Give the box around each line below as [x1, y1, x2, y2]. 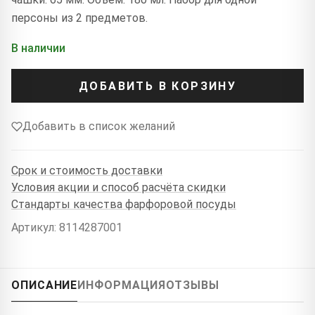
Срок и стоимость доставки [11, 163, 162, 177]
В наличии [11, 41, 65, 56]
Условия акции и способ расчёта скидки [11, 180, 226, 194]
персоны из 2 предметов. [11, 11, 148, 25]
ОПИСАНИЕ [11, 278, 78, 292]
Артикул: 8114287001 [11, 221, 122, 235]
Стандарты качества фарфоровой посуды [11, 197, 236, 211]
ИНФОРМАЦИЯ [77, 278, 167, 292]
